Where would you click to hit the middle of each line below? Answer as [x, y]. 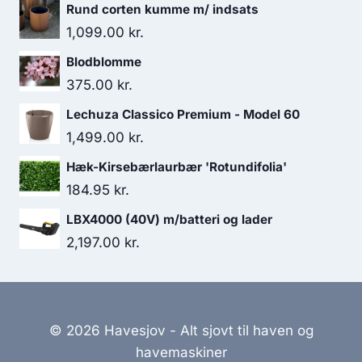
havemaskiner [181, 352]
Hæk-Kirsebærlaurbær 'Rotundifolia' [177, 167]
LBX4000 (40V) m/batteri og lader [169, 219]
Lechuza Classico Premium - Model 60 [183, 114]
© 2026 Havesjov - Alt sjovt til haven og [181, 330]
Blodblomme [104, 62]
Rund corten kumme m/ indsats [162, 9]
